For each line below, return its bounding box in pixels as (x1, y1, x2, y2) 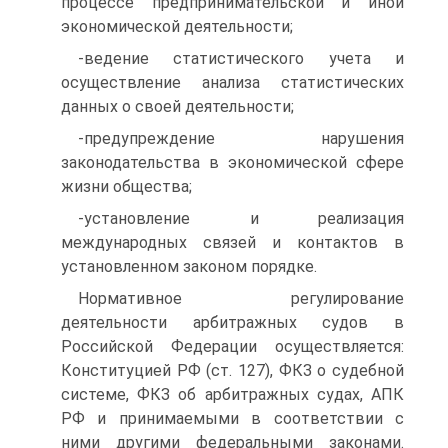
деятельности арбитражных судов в (61, 313, 404, 332)
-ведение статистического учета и (78, 49, 404, 68)
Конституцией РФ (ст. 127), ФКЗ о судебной (61, 361, 404, 380)
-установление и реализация (78, 209, 404, 228)
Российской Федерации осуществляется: (61, 337, 404, 356)
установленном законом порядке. (61, 257, 317, 276)
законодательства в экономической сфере (61, 153, 404, 172)
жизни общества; (61, 177, 192, 196)
